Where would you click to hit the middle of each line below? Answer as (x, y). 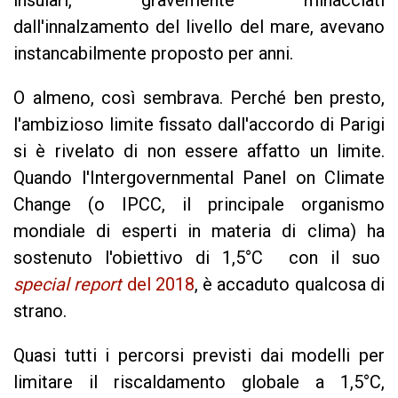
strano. (40, 311)
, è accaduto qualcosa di (290, 284)
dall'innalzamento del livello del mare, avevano (199, 27)
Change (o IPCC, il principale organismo (199, 204)
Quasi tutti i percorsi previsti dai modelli (182, 355)
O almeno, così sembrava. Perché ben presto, (199, 98)
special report (68, 284)
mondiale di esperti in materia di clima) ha (199, 231)
